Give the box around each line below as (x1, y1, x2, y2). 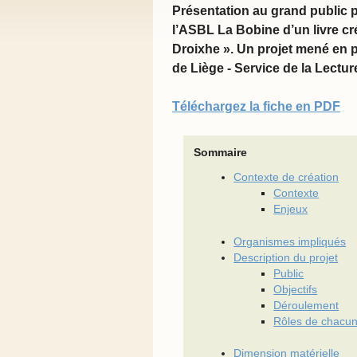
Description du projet (233, 251, 339, 264)
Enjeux (273, 203, 308, 216)
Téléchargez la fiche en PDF (172, 100, 340, 114)
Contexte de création (233, 171, 339, 184)
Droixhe (172, 42, 220, 57)
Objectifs (273, 283, 318, 296)
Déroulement (273, 299, 339, 312)
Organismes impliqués (233, 235, 347, 248)
